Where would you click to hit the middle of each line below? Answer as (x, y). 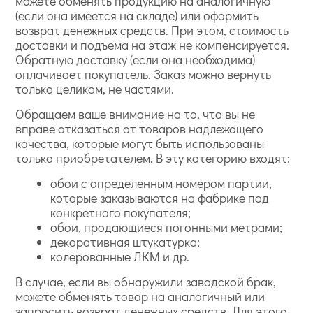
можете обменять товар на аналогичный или (140, 296)
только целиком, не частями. (95, 89)
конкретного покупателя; (121, 212)
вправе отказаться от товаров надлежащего (140, 129)
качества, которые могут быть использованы (140, 143)
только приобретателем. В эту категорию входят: (153, 158)
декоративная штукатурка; (125, 242)
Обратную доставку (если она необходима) (136, 59)
